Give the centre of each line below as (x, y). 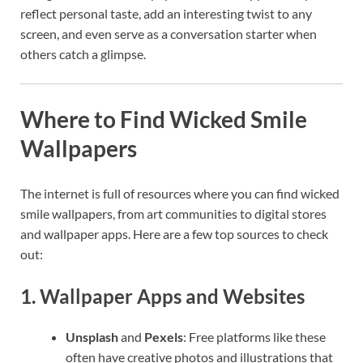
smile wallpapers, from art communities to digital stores (173, 214)
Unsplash (92, 336)
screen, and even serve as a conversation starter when (169, 33)
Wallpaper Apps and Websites (172, 297)
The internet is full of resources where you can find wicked (180, 194)
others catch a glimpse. (83, 53)
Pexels (164, 336)
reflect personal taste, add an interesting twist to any (166, 13)
